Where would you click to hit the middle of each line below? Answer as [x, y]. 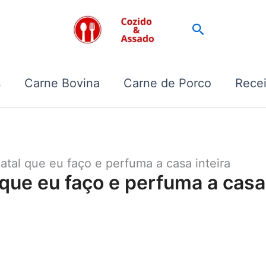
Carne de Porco [167, 83]
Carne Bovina [62, 83]
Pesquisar [222, 28]
